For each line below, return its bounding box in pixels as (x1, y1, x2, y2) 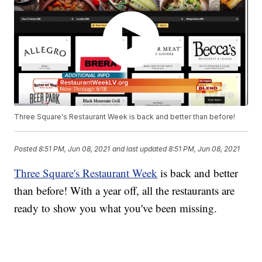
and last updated (112, 144, 167, 153)
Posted (14, 144, 39, 153)
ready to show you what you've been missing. (14, 201, 218, 216)
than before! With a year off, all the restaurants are (14, 183, 235, 198)
